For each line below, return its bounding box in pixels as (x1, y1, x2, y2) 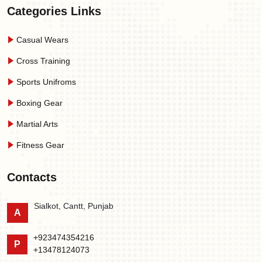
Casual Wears (14, 35, 68, 44)
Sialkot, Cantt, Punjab (34, 201, 113, 211)
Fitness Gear (14, 140, 64, 150)
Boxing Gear (14, 98, 63, 108)
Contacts (7, 171, 57, 184)
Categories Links (7, 5, 101, 18)
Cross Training (14, 56, 70, 65)
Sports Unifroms (14, 77, 76, 87)
